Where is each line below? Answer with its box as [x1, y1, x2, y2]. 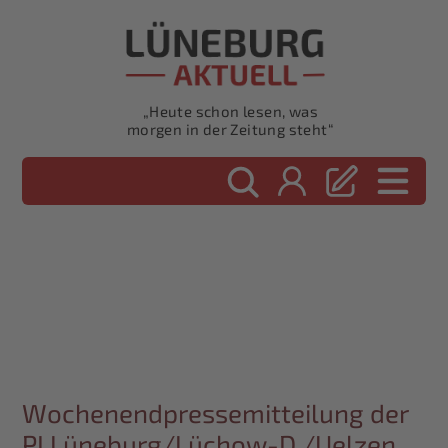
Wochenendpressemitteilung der [22, 397, 409, 429]
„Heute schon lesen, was [142, 102, 319, 121]
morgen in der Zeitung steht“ [126, 120, 335, 139]
